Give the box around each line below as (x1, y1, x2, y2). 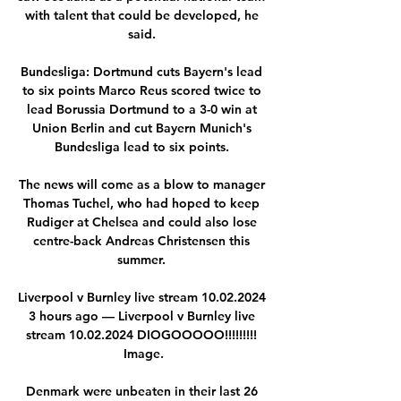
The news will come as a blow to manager (18, 175, 265, 192)
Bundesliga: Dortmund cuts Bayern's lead (21, 63, 262, 80)
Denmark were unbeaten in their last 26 (25, 382, 258, 399)
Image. (123, 345, 164, 362)
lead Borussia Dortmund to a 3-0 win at (26, 100, 257, 117)
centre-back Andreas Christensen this (33, 232, 250, 249)
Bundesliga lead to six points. (54, 138, 233, 155)
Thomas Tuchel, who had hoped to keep (23, 194, 260, 211)
